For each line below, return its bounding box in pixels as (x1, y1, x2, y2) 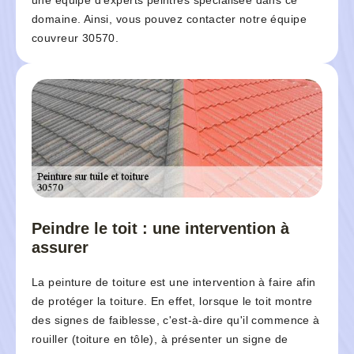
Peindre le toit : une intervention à (32, 220, 289, 238)
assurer (32, 239, 88, 257)
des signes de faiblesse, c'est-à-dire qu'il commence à (32, 314, 320, 327)
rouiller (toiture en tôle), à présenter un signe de (32, 333, 288, 346)
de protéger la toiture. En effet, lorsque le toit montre (32, 295, 313, 308)
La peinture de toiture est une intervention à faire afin (32, 276, 316, 289)
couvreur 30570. (32, 32, 119, 45)
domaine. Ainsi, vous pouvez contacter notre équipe (32, 13, 307, 26)
